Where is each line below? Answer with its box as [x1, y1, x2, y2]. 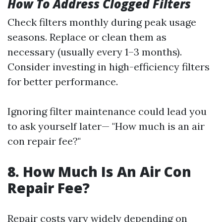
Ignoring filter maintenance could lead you [7, 105, 207, 117]
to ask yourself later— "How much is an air [7, 120, 205, 132]
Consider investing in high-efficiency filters [7, 60, 210, 73]
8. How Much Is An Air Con [7, 162, 191, 181]
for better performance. [7, 75, 118, 88]
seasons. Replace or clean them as [7, 31, 166, 43]
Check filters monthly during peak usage [7, 16, 196, 28]
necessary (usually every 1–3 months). [7, 46, 182, 58]
